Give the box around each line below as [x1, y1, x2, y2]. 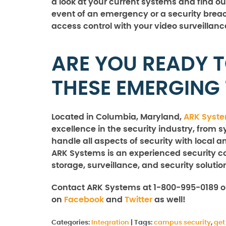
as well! [152, 196, 186, 204]
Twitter [125, 196, 152, 204]
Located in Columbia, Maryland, [51, 113, 184, 121]
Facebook [64, 196, 104, 204]
